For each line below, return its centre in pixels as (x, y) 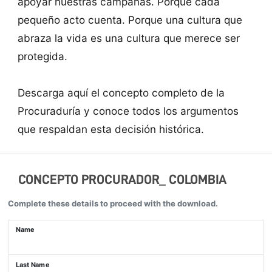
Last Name (33, 265)
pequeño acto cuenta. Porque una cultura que (130, 20)
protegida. (44, 56)
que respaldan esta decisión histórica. (112, 129)
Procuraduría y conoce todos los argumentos (128, 111)
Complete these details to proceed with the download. (113, 203)
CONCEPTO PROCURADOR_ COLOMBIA (122, 180)
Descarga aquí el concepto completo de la (121, 93)
